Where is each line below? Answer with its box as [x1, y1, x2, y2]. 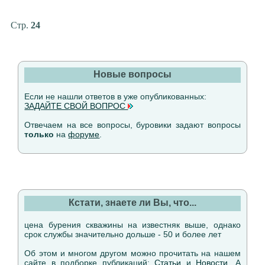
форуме [68, 130, 100, 139]
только [24, 130, 54, 139]
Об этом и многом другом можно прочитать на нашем [24, 248, 241, 258]
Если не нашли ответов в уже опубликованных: [24, 92, 207, 101]
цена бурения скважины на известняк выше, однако [24, 220, 241, 230]
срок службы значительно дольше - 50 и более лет [24, 230, 222, 239]
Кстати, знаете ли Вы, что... [68, 198, 196, 208]
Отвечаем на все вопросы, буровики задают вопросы [24, 120, 241, 130]
